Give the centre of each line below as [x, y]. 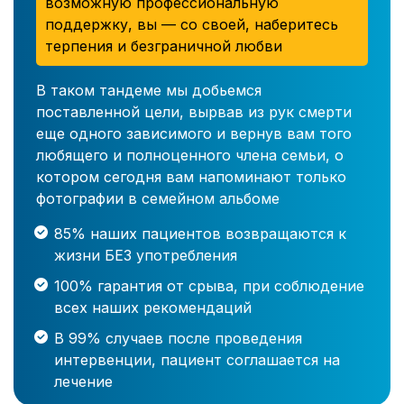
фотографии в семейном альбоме [158, 199]
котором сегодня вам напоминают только [191, 177]
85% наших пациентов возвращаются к [200, 234]
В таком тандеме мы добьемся [149, 91]
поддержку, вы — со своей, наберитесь [192, 25]
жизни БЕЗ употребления [146, 256]
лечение [83, 382]
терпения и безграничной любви [164, 46]
